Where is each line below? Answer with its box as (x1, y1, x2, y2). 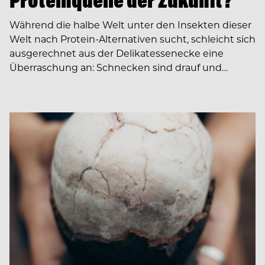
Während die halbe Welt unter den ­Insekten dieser (9, 18, 251, 31)
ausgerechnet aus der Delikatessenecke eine (9, 47, 224, 60)
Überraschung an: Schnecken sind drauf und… (9, 61, 228, 74)
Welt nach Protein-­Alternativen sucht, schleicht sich (9, 33, 256, 46)
